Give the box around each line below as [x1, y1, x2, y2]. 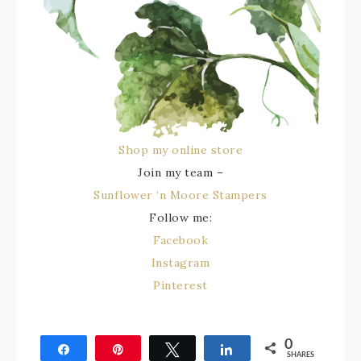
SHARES [287, 351, 314, 359]
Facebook [153, 232, 208, 247]
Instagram [151, 255, 210, 270]
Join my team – [138, 164, 223, 180]
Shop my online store [118, 142, 243, 157]
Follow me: [149, 210, 212, 225]
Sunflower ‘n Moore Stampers [93, 187, 268, 202]
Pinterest [153, 277, 208, 293]
